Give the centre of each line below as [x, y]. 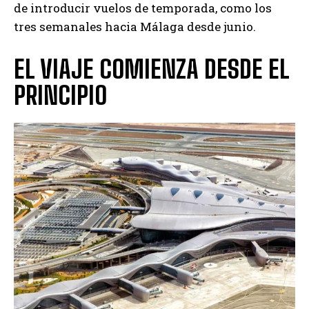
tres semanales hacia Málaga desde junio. [135, 27]
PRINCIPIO [60, 96]
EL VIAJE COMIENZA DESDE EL [152, 70]
